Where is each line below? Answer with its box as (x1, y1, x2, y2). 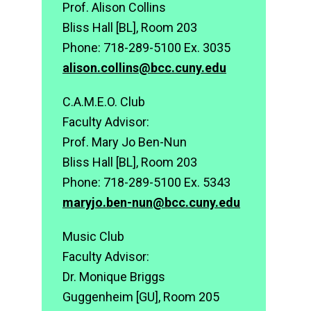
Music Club (62, 229, 124, 244)
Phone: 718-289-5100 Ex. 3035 (62, 40, 230, 55)
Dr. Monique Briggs (62, 269, 165, 284)
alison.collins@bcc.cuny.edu (62, 60, 226, 75)
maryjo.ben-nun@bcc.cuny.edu (62, 195, 240, 210)
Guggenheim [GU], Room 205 (62, 289, 219, 304)
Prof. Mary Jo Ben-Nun (62, 135, 187, 149)
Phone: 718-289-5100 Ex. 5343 (62, 175, 230, 190)
